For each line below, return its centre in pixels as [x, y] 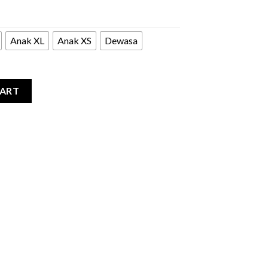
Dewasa [121, 41]
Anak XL [27, 41]
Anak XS [74, 41]
